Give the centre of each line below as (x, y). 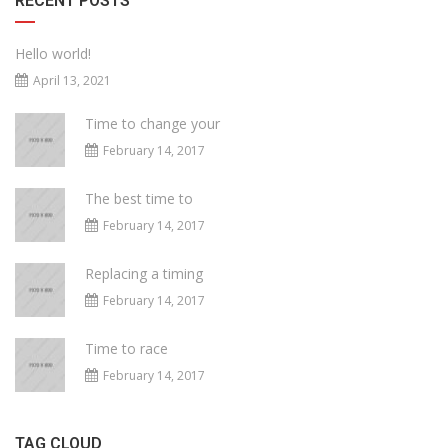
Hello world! (53, 54)
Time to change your (152, 124)
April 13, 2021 (72, 81)
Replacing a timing (144, 274)
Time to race (126, 349)
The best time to (139, 199)
